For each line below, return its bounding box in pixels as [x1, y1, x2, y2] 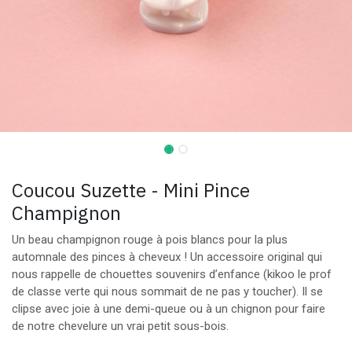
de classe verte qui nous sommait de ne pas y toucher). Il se [12, 284, 323, 299]
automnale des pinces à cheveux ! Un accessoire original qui [12, 250, 322, 264]
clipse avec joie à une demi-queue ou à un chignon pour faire [12, 302, 325, 316]
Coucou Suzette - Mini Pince [12, 178, 250, 203]
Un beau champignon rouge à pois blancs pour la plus [12, 233, 288, 247]
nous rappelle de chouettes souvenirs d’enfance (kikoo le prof [12, 267, 332, 281]
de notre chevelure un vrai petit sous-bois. [12, 319, 229, 333]
